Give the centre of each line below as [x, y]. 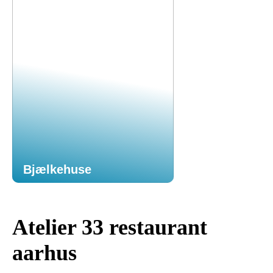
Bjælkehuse [57, 169]
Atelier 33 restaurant [110, 228]
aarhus [44, 253]
